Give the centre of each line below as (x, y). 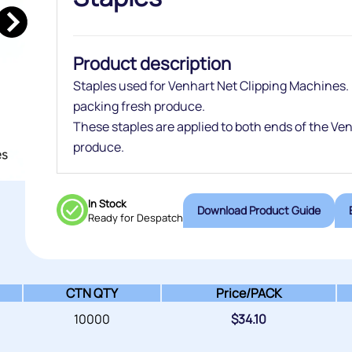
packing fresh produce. (139, 106)
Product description (152, 64)
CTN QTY (92, 293)
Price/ (233, 293)
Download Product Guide (306, 210)
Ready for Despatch (135, 218)
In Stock (106, 203)
